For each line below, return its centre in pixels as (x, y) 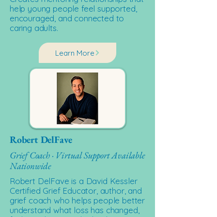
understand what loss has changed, (75, 210)
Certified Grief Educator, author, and (76, 191)
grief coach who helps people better (77, 200)
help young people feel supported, (73, 8)
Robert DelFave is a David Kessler (74, 181)
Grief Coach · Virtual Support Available (77, 155)
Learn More (75, 53)
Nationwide (31, 166)
